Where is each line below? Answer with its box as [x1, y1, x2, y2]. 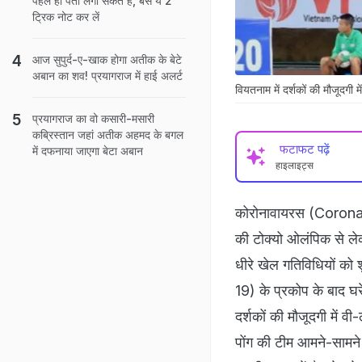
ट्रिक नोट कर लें [32, 10, 99, 23]
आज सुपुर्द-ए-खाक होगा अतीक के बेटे [32, 53, 182, 66]
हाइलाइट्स [276, 158, 314, 171]
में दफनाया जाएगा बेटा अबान [32, 144, 143, 158]
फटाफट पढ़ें [280, 141, 330, 157]
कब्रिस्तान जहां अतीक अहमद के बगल [32, 128, 183, 141]
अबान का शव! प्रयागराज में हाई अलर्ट [32, 69, 183, 82]
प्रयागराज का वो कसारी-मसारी [32, 112, 154, 125]
